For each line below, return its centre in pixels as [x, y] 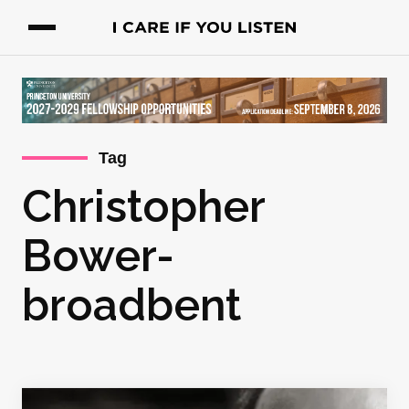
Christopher [143, 206]
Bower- [98, 256]
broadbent [131, 305]
